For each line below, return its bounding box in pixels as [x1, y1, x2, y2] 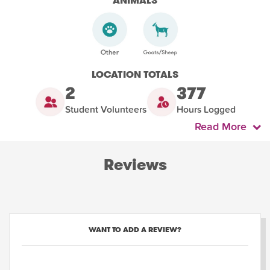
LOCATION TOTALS [92, 67, 178, 82]
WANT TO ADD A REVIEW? [89, 224, 181, 235]
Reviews [103, 154, 167, 176]
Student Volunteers [64, 104, 146, 116]
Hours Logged [176, 104, 236, 116]
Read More [195, 121, 253, 134]
